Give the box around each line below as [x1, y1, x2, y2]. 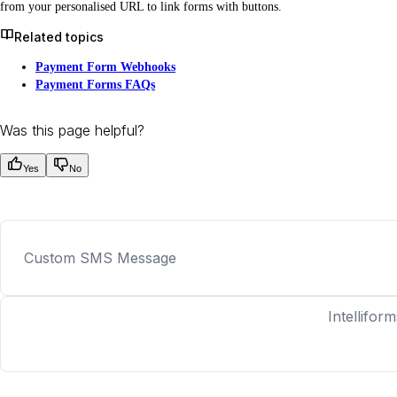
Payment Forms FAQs [35, 77, 155, 92]
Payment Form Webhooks [35, 59, 175, 74]
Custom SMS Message [24, 249, 176, 268]
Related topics [14, 29, 104, 44]
